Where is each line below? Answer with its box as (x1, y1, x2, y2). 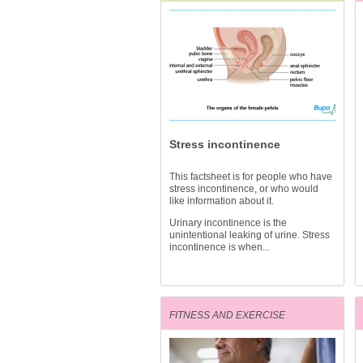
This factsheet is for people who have (169, 171, 332, 182)
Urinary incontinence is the (169, 217, 287, 228)
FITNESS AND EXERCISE (169, 310, 285, 321)
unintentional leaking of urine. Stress (169, 229, 330, 241)
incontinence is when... (169, 241, 270, 253)
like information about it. (169, 195, 274, 207)
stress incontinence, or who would (169, 183, 318, 194)
